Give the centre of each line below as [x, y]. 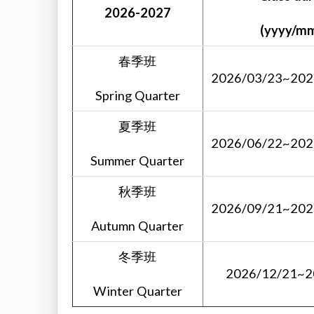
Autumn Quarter [138, 225]
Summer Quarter [138, 160]
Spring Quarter [137, 95]
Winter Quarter [137, 291]
